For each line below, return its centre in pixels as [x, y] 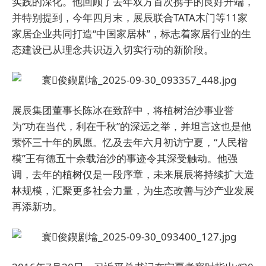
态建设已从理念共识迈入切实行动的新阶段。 [113, 50]
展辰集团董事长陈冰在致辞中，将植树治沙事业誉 [123, 110]
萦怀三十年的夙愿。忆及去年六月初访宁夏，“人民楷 [130, 142]
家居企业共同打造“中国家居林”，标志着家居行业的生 [132, 34]
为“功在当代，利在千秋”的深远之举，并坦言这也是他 [132, 126]
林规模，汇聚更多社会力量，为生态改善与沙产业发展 [133, 190]
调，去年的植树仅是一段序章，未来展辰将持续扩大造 [133, 174]
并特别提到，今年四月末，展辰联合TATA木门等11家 [130, 18]
